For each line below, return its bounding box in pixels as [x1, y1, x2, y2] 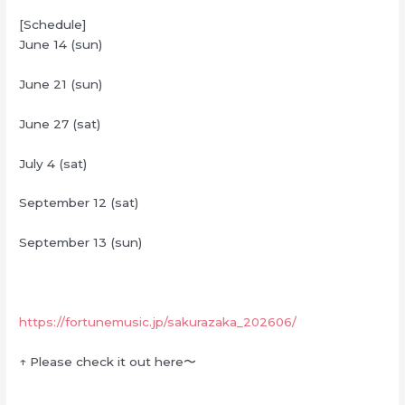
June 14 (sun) [19, 36, 103, 52]
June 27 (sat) [19, 116, 101, 131]
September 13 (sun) [19, 235, 143, 250]
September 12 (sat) [19, 195, 139, 211]
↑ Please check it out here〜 [19, 353, 197, 369]
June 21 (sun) [19, 76, 103, 91]
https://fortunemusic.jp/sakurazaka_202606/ [19, 315, 297, 330]
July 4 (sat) [19, 155, 88, 171]
